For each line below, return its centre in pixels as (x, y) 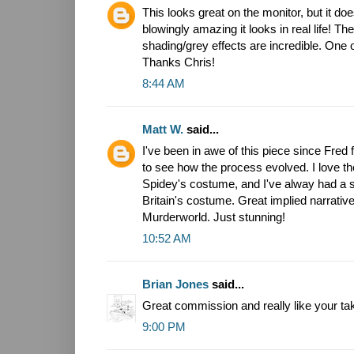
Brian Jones (175, 284)
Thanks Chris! (179, 62)
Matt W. (163, 129)
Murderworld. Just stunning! (214, 217)
